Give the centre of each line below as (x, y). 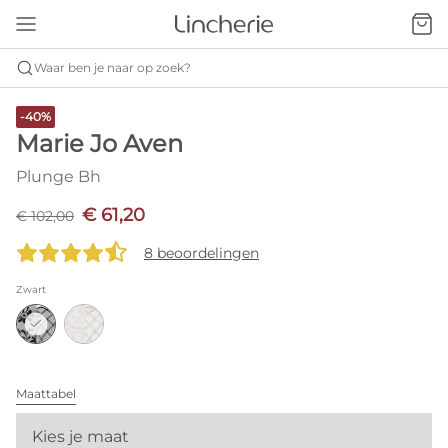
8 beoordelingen (201, 253)
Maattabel (46, 393)
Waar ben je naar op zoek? (112, 67)
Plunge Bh (58, 176)
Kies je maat (80, 436)
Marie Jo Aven (99, 143)
